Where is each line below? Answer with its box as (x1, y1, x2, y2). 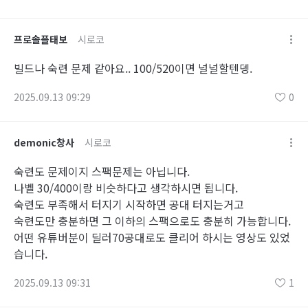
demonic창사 (14, 135, 74, 149)
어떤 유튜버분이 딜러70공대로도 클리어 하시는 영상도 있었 (14, 229, 290, 245)
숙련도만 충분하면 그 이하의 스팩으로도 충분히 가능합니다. (14, 212, 291, 229)
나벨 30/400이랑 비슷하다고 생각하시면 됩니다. (14, 179, 238, 196)
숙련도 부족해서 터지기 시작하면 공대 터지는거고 (14, 196, 244, 212)
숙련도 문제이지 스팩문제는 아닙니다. (14, 163, 190, 179)
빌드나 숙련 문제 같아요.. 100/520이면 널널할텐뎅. (14, 60, 252, 76)
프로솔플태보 (14, 32, 67, 46)
